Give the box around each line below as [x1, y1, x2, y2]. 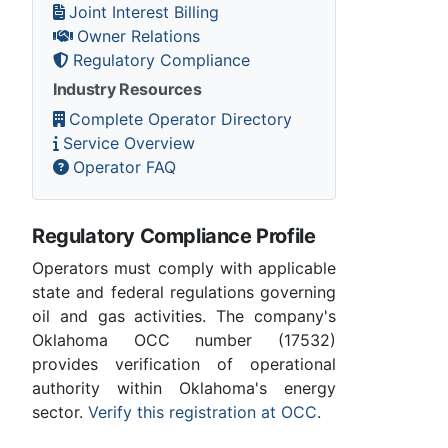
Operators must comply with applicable [32, 257, 336, 278]
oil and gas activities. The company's [32, 305, 336, 326]
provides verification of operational [32, 353, 336, 374]
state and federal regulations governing [32, 281, 336, 302]
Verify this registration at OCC [88, 401, 317, 422]
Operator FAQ [73, 156, 176, 177]
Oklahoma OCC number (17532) [32, 329, 336, 350]
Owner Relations [77, 25, 200, 46]
